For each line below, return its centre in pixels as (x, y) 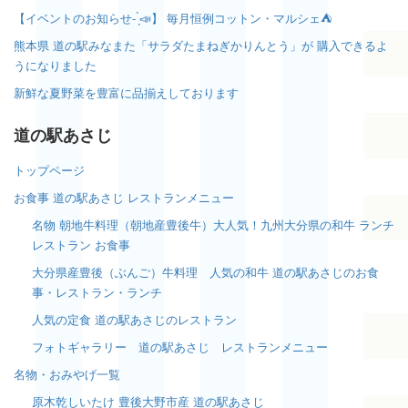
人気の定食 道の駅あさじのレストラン (134, 319)
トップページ (49, 169)
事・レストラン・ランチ (97, 291)
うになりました (55, 65)
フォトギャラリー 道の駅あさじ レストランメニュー (185, 346)
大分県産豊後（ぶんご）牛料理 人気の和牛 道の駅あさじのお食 (205, 271)
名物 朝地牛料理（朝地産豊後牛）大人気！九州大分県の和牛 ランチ (213, 224)
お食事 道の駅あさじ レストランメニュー (124, 197)
